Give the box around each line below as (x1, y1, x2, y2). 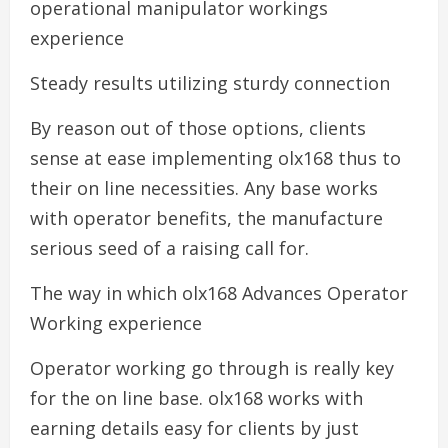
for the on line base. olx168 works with (30, 386, 363, 410)
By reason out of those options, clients (30, 116, 366, 140)
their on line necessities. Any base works (30, 176, 378, 200)
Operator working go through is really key (30, 356, 394, 380)
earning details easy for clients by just (30, 416, 359, 440)
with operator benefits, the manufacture (30, 206, 383, 230)
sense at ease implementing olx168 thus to (30, 146, 401, 170)
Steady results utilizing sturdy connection (30, 71, 390, 95)
